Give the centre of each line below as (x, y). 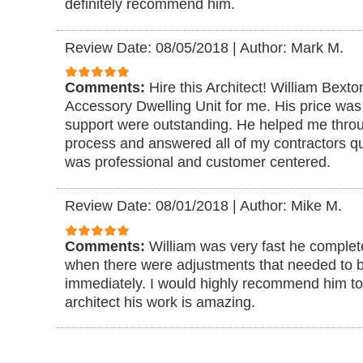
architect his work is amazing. (160, 302)
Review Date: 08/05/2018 (147, 47)
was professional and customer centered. (198, 162)
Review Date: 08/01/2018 (147, 206)
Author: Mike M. (291, 206)
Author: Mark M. (292, 47)
